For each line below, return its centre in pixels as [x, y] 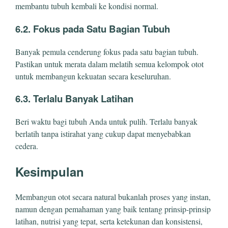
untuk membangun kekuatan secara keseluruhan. [93, 76]
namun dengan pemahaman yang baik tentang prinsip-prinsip [113, 209]
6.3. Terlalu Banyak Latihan [74, 99]
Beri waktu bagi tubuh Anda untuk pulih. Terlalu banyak [106, 122]
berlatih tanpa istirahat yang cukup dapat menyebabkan [103, 134]
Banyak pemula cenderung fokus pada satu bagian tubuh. [107, 51]
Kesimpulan [50, 172]
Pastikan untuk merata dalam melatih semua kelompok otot [109, 64]
